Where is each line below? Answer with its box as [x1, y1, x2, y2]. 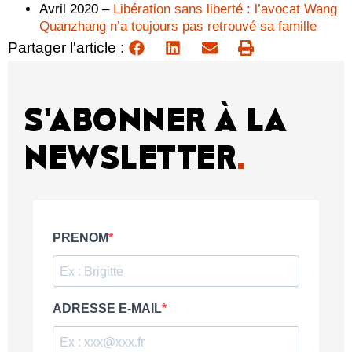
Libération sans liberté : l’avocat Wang [113, 2, 337, 17]
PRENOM [53, 231, 108, 245]
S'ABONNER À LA [24, 100, 286, 138]
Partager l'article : [8, 39, 124, 57]
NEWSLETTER [24, 137, 236, 176]
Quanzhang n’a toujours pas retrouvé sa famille [39, 19, 317, 35]
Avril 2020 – [39, 2, 113, 17]
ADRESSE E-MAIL [53, 302, 162, 316]
